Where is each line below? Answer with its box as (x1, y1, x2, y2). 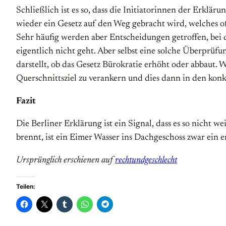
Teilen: (16, 183, 35, 190)
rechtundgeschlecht (115, 156, 177, 165)
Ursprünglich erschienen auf (16, 156, 115, 165)
